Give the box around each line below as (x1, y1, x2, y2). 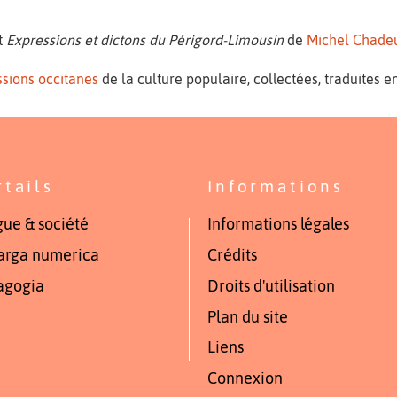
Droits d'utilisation (206, 276, 335, 295)
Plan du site (206, 307, 288, 326)
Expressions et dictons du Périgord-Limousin (6, 31, 284, 48)
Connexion (206, 370, 283, 388)
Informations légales (206, 215, 349, 234)
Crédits (206, 246, 257, 265)
